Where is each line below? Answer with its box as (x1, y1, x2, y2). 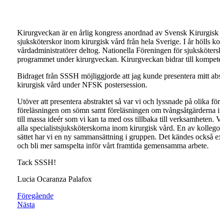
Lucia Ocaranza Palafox (17, 174, 92, 183)
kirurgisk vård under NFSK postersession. (17, 80, 147, 89)
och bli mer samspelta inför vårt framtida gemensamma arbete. (17, 141, 209, 150)
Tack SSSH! (17, 158, 56, 166)
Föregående (17, 191, 54, 200)
